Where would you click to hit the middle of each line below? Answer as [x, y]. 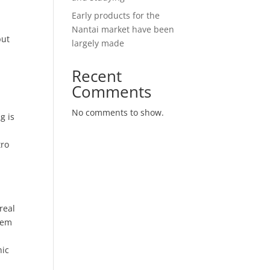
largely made [98, 43]
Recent [97, 76]
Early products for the [116, 15]
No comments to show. [118, 112]
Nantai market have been [123, 29]
